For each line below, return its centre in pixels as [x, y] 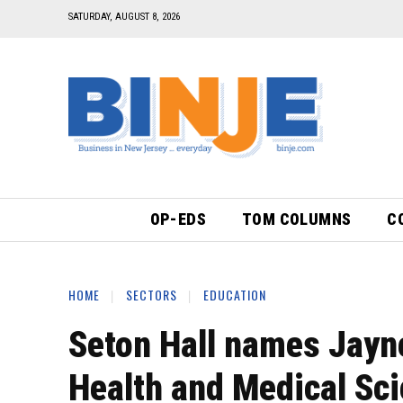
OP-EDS [178, 219]
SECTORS [152, 294]
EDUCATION [235, 294]
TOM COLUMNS [296, 219]
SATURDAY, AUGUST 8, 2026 [124, 17]
